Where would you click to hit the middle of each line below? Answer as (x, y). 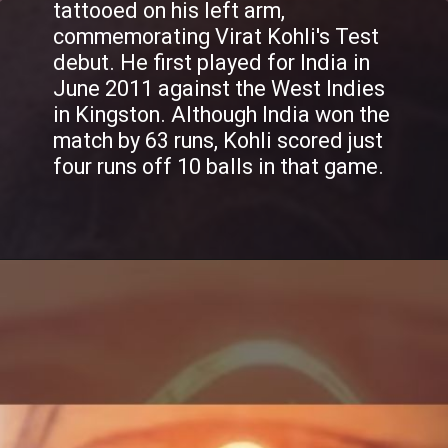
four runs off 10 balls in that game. (221, 166)
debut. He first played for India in (212, 62)
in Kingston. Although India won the (222, 114)
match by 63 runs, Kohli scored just (218, 140)
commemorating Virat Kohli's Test (216, 36)
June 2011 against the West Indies (219, 88)
